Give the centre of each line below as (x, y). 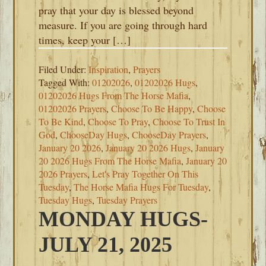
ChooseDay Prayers (169, 134)
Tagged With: (66, 82)
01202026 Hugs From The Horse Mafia (114, 95)
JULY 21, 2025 (106, 245)
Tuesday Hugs (66, 200)
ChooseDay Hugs (94, 134)
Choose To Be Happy (152, 108)
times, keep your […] (85, 40)
